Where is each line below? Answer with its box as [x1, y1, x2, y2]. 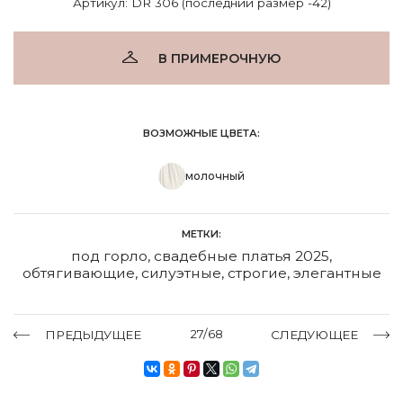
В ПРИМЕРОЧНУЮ [158, 49, 281, 67]
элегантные [292, 264, 381, 282]
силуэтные [140, 264, 221, 282]
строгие [227, 264, 287, 282]
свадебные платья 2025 [154, 246, 329, 264]
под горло [71, 246, 148, 264]
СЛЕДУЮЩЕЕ [271, 327, 358, 342]
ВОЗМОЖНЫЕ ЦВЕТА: [143, 126, 260, 139]
